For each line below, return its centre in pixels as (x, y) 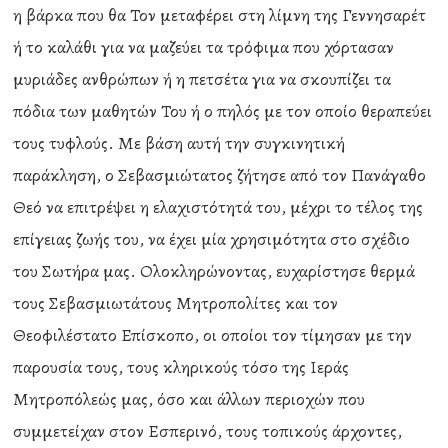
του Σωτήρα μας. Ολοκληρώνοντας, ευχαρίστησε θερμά (214, 271)
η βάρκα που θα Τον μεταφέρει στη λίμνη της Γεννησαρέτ (220, 15)
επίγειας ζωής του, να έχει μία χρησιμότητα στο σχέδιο (212, 239)
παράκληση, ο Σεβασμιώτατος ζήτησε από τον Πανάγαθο (220, 175)
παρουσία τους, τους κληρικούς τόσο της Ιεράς (181, 367)
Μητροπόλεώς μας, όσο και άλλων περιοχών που (189, 399)
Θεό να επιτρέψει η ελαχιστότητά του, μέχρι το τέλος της (218, 207)
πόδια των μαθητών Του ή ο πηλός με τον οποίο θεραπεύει (223, 111)
